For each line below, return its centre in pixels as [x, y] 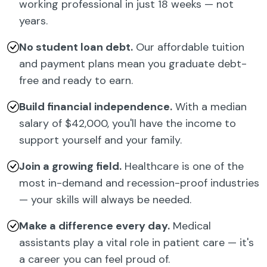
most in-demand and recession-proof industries [139, 183]
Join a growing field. [70, 167]
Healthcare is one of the [183, 167]
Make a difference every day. [94, 226]
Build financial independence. [96, 107]
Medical [190, 226]
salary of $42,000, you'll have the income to [128, 124]
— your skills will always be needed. [105, 200]
